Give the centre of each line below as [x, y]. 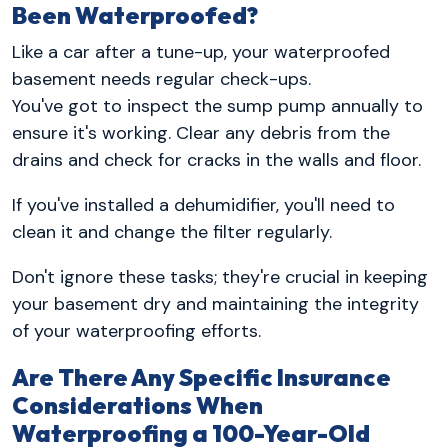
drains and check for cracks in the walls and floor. [216, 160]
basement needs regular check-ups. [161, 79]
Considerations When [137, 406]
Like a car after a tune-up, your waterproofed [201, 52]
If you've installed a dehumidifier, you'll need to [203, 205]
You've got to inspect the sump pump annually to [217, 106]
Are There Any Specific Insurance [201, 378]
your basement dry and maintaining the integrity [215, 304]
